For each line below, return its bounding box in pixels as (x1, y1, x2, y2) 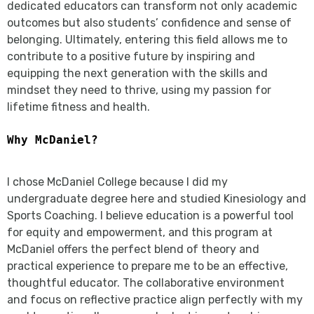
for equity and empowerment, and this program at (7, 225, 273, 239)
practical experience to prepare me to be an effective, (7, 259, 288, 273)
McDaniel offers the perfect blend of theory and (7, 242, 259, 256)
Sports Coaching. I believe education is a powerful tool (7, 208, 294, 222)
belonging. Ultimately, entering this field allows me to (7, 32, 287, 46)
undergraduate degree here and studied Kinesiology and (7, 191, 306, 205)
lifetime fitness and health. (7, 100, 150, 114)
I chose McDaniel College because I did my (7, 175, 228, 189)
